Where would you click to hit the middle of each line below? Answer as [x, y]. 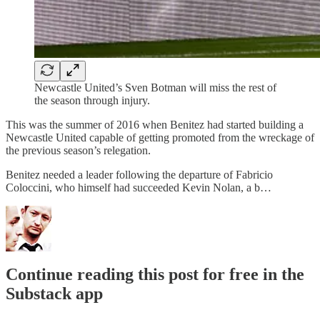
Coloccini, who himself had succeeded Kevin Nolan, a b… [139, 187]
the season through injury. [92, 100]
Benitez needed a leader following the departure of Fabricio [139, 174]
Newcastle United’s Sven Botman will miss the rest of [155, 87]
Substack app [54, 294]
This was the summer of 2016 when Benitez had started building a [155, 124]
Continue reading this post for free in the [155, 275]
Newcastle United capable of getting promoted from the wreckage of [160, 137]
